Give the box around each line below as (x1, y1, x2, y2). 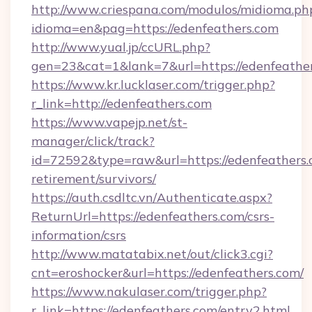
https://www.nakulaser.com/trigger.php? (31, 283, 267, 299)
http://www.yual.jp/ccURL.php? (31, 39, 210, 55)
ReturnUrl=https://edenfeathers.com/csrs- (31, 208, 274, 224)
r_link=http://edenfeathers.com (31, 95, 212, 111)
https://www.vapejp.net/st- (31, 114, 187, 130)
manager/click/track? (31, 133, 155, 149)
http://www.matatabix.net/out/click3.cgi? (31, 246, 273, 262)
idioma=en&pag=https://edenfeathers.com (31, 20, 279, 36)
